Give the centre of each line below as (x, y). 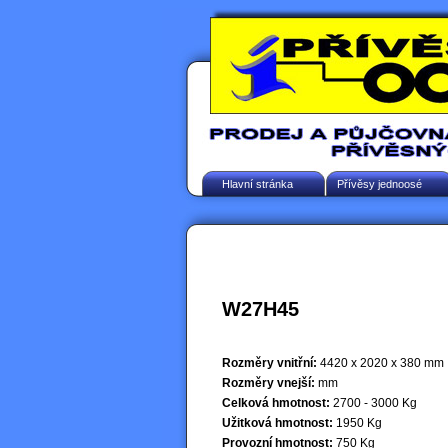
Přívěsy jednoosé (379, 184)
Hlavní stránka (257, 184)
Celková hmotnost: (276, 402)
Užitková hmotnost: (277, 422)
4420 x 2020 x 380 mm (380, 362)
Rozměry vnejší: (268, 382)
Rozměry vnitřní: (269, 362)
